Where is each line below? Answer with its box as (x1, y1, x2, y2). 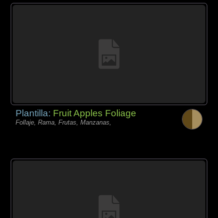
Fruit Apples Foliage (53, 108, 137, 119)
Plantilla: (16, 108, 54, 119)
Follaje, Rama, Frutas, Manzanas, (16, 119, 112, 127)
